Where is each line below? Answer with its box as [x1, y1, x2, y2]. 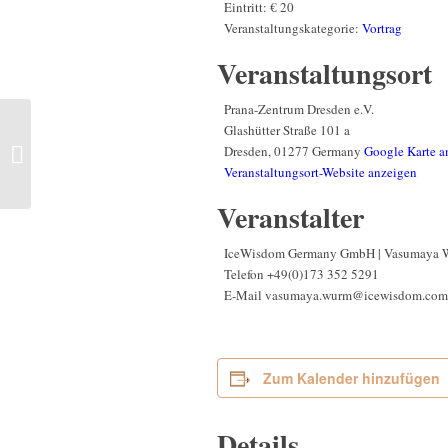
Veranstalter [217, 197, 364, 239]
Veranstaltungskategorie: [224, 19, 359, 38]
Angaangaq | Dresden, [35, 143, 153, 162]
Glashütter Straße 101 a [224, 121, 350, 140]
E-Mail [224, 286, 265, 305]
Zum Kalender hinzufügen [263, 368, 440, 389]
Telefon [224, 265, 267, 284]
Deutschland [35, 164, 103, 183]
